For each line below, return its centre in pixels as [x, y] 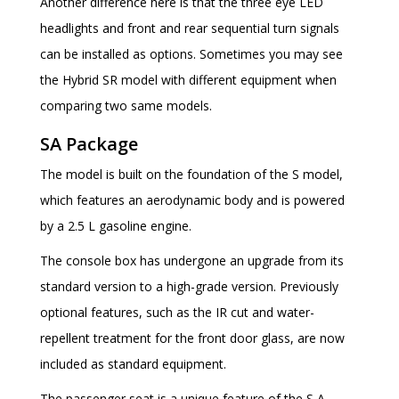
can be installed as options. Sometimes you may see [191, 54]
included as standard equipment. [133, 364]
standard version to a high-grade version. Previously [189, 287]
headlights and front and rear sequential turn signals [190, 28]
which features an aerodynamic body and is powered [192, 200]
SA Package [89, 144]
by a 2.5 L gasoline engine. [116, 226]
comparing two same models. [126, 106]
